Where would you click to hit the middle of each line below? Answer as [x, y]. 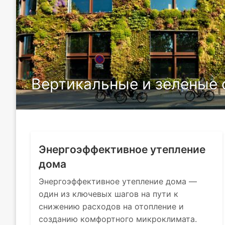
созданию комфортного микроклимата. [118, 219]
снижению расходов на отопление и [111, 206]
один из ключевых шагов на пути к [109, 194]
